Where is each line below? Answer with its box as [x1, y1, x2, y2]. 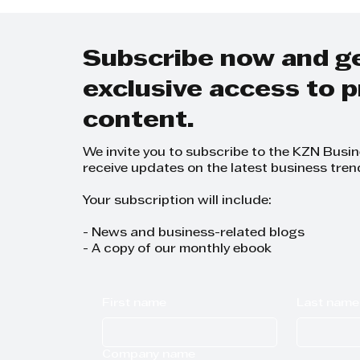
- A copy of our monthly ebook [83, 243, 272, 255]
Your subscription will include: [83, 195, 272, 207]
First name [102, 298, 167, 309]
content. [83, 110, 195, 132]
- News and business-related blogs [83, 227, 305, 239]
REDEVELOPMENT [52, 2, 205, 17]
